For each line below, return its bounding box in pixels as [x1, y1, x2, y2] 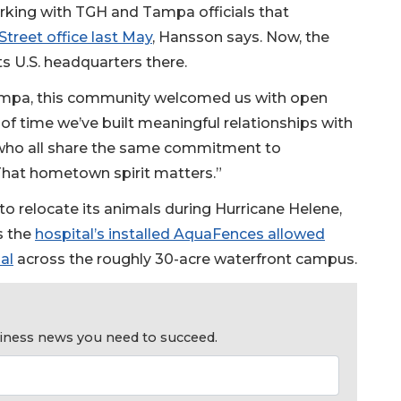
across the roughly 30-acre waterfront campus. [13, 250, 357, 268]
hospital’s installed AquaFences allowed [35, 225, 325, 243]
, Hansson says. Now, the [152, 28, 329, 46]
